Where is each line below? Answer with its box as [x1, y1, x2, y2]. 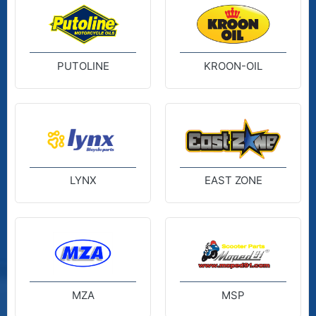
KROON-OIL [204, 59, 262, 73]
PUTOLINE [56, 59, 109, 73]
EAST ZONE [204, 174, 262, 187]
